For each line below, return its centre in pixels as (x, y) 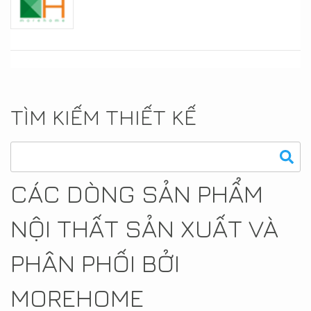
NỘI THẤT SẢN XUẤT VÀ (144, 228)
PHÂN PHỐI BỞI (95, 262)
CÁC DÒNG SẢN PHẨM (137, 193)
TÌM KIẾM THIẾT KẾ (103, 116)
